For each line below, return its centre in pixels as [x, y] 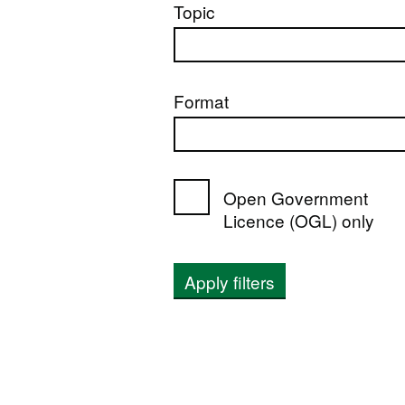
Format [201, 101]
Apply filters [230, 282]
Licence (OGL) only [299, 220]
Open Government [296, 198]
